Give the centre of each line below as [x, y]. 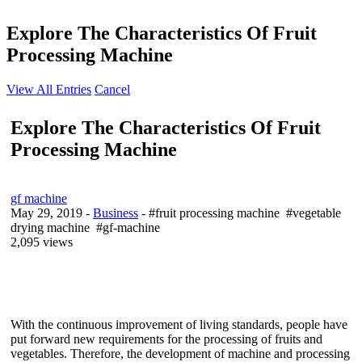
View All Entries [49, 89]
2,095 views [42, 242]
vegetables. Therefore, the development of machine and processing [180, 353]
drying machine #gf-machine [87, 227]
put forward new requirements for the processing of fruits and [166, 339]
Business [116, 213]
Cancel [112, 89]
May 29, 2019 [46, 213]
